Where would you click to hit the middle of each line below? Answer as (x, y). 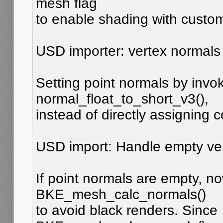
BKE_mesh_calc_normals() (121, 194)
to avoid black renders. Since (127, 210)
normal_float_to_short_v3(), (122, 99)
